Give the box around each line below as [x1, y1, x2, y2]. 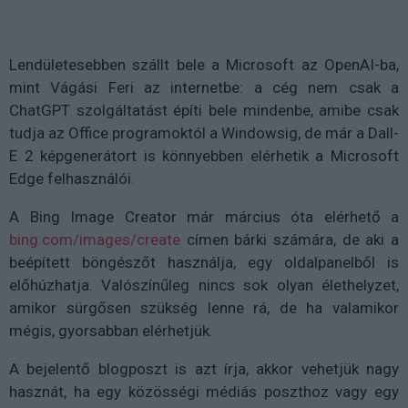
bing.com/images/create [9, 230, 180, 249]
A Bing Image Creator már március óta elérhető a [9, 208, 399, 226]
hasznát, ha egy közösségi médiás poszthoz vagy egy [9, 382, 399, 401]
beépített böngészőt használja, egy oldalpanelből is [9, 253, 399, 271]
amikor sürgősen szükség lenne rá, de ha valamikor [9, 299, 399, 317]
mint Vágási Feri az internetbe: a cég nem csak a [9, 78, 399, 97]
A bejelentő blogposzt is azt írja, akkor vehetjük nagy [9, 360, 399, 378]
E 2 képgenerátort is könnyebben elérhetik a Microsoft [9, 147, 399, 165]
